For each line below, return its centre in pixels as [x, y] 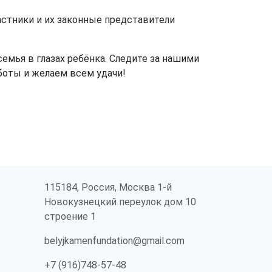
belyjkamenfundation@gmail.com [114, 241]
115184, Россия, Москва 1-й [108, 187]
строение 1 [70, 216]
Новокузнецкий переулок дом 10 [120, 202]
